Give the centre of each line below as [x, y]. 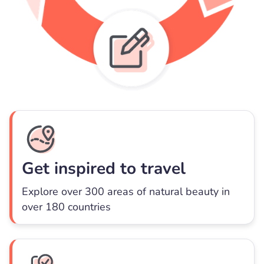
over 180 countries [66, 207]
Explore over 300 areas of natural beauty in [126, 192]
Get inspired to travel [104, 169]
